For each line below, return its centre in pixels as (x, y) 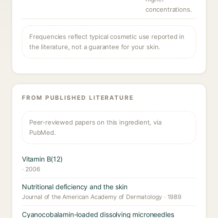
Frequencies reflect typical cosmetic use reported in (107, 36)
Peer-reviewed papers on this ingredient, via (95, 122)
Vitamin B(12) (42, 159)
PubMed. (43, 132)
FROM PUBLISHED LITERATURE (78, 98)
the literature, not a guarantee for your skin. (95, 47)
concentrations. (169, 9)
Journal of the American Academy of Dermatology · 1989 (102, 197)
